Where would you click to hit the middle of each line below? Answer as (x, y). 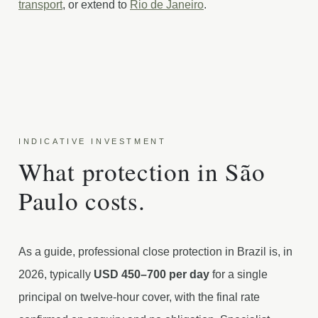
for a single (238, 274)
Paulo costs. (82, 201)
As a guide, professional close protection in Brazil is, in (155, 252)
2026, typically (56, 274)
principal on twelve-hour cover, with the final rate (139, 297)
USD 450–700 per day (152, 274)
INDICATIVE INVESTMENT (93, 141)
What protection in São (142, 171)
